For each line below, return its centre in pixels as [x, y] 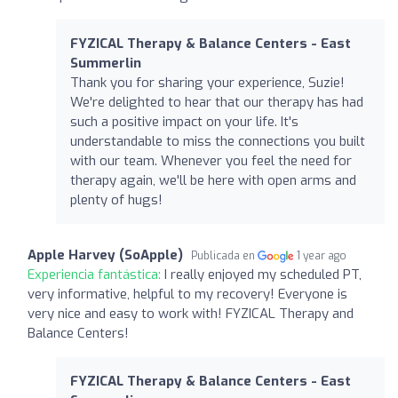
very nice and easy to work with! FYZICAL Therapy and [191, 313]
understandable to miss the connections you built [218, 141]
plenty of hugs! [116, 199]
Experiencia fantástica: [96, 274]
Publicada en [224, 255]
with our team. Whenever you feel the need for [211, 160]
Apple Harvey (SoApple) [105, 255]
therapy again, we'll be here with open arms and [213, 180]
